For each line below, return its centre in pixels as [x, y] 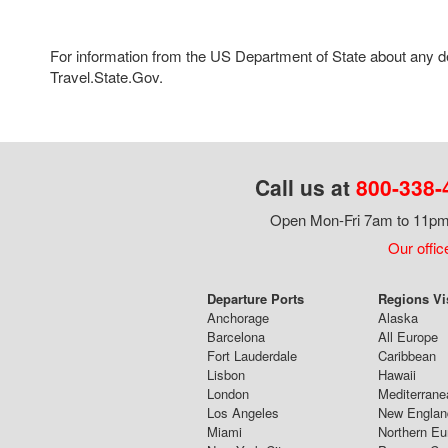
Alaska [397, 317]
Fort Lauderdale [251, 355]
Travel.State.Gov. [106, 76]
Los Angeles [242, 412]
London [227, 393]
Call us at [305, 186]
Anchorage [237, 317]
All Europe [407, 336]
